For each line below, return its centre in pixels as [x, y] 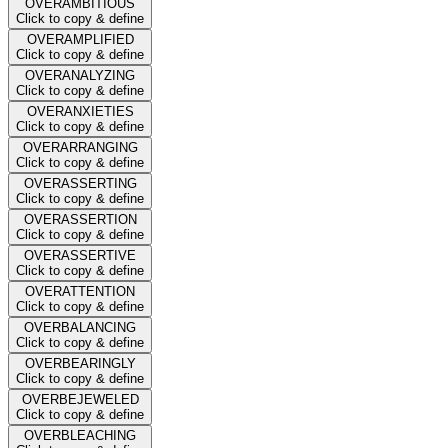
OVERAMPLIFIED [80, 39]
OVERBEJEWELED [80, 399]
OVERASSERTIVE [80, 255]
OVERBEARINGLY [80, 363]
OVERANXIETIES [80, 111]
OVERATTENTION [80, 291]
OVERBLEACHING [80, 435]
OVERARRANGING [80, 147]
